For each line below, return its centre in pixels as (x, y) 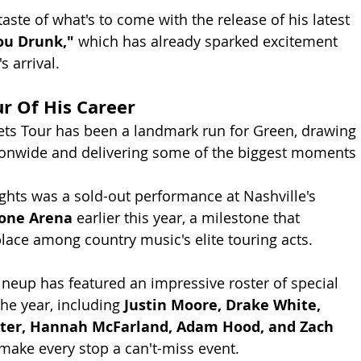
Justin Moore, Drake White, (224, 305)
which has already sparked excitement (208, 41)
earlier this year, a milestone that (188, 217)
